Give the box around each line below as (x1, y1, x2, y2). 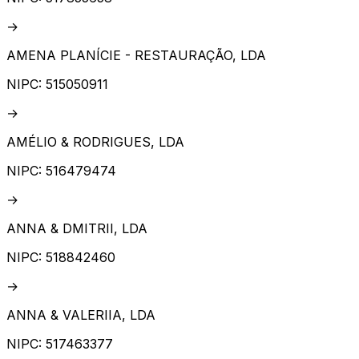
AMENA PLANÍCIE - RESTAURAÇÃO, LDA (6, 47, 266, 64)
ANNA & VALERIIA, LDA (6, 307, 155, 324)
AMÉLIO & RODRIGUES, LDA (6, 134, 184, 151)
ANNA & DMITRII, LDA (6, 220, 147, 237)
